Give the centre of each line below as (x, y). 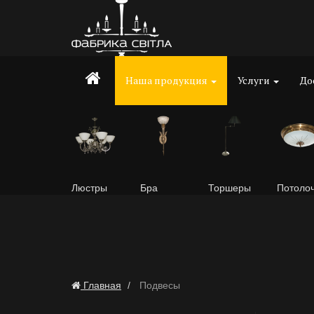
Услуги (255, 80)
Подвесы (158, 285)
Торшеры (230, 188)
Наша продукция (168, 80)
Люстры (89, 188)
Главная (102, 285)
